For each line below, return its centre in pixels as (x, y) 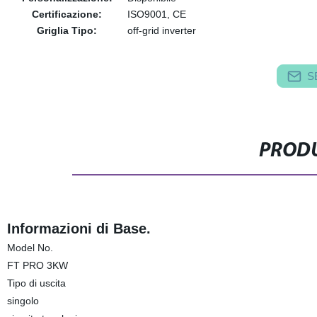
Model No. (30, 248)
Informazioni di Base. (79, 229)
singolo (23, 301)
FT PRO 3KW (37, 265)
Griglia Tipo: (67, 30)
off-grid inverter (161, 30)
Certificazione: (67, 14)
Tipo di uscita (36, 283)
